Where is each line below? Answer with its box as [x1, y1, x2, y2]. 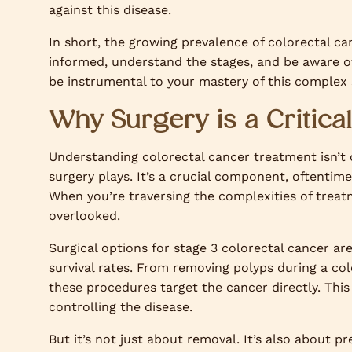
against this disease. [49, 2, 171, 17]
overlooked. [49, 208, 120, 223]
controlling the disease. [49, 299, 192, 314]
